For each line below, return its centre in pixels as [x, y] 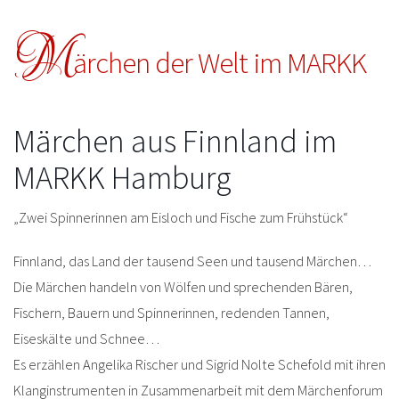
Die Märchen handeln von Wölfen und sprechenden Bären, [183, 287]
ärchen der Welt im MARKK [220, 63]
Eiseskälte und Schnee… [86, 339]
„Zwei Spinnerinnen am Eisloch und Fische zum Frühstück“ [181, 218]
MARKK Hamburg [122, 178]
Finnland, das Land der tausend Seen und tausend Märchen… [192, 261]
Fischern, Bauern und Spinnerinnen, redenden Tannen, [171, 313]
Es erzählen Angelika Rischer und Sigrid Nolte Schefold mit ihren [199, 365]
